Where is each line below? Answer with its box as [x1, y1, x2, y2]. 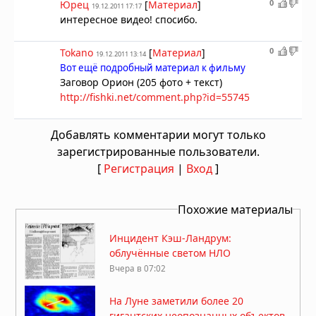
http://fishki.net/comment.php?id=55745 [60, 90, 250, 104]
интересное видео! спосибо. [60, 12, 197, 26]
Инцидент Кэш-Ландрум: [109, 231, 231, 245]
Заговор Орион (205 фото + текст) [60, 75, 222, 89]
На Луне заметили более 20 [109, 294, 243, 308]
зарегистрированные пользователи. [56, 143, 260, 159]
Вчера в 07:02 [109, 263, 166, 274]
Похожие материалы [178, 201, 293, 217]
